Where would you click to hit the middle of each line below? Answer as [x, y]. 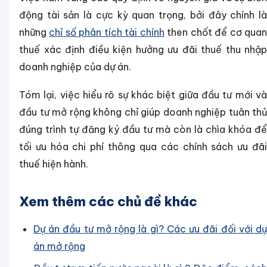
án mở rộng [59, 246]
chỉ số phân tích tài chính [107, 32]
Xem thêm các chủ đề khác [108, 202]
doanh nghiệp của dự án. [75, 67]
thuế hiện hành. [54, 164]
